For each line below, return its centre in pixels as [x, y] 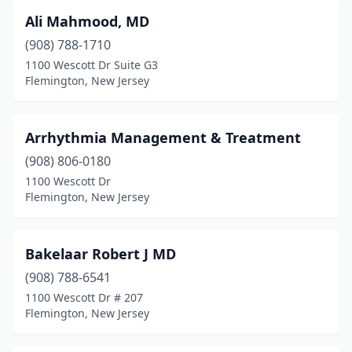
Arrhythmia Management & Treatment [163, 137]
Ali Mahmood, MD [87, 21]
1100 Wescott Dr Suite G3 [92, 65]
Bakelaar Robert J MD [101, 254]
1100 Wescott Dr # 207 [84, 297]
